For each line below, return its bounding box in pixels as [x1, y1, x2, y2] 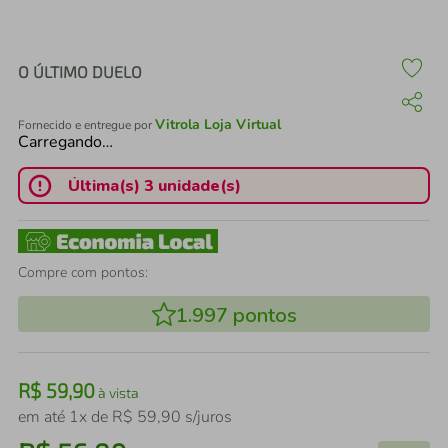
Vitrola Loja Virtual [155, 115, 281, 134]
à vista [95, 384, 139, 401]
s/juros [181, 406, 232, 428]
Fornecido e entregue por [18, 117, 155, 133]
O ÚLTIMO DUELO [18, 62, 142, 81]
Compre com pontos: [18, 263, 148, 282]
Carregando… [18, 131, 113, 153]
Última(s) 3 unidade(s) [67, 174, 241, 197]
